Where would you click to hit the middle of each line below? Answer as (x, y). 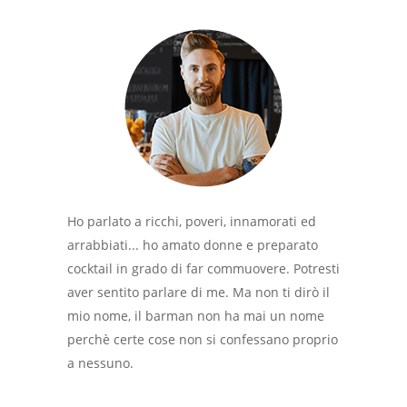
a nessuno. (100, 363)
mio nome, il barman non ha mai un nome (196, 316)
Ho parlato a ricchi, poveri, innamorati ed (192, 222)
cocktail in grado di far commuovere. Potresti (203, 269)
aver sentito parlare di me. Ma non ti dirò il (199, 293)
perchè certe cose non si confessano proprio (203, 340)
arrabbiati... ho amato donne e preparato (193, 245)
